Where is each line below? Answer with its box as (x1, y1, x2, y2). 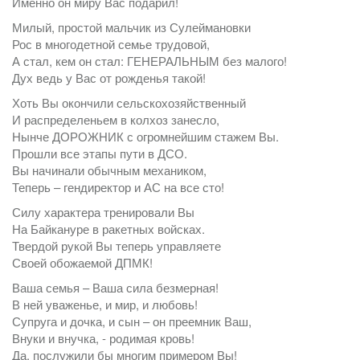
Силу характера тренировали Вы (12, 203, 194, 220)
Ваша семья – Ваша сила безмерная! (12, 279, 219, 296)
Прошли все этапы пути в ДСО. (12, 145, 187, 162)
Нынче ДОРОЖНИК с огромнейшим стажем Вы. (12, 128, 279, 145)
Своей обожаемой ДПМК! (12, 254, 153, 271)
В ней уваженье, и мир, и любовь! (12, 296, 198, 313)
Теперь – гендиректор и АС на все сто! (12, 178, 224, 195)
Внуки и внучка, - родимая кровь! (12, 329, 194, 346)
